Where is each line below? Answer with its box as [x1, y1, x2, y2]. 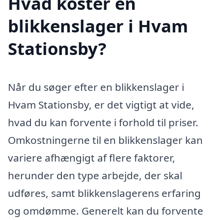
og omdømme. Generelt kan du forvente [8, 204, 203, 218]
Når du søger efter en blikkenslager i [8, 80, 184, 94]
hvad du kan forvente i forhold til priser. [8, 115, 198, 130]
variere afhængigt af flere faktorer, [8, 151, 175, 165]
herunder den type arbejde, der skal [8, 168, 182, 183]
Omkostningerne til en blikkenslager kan [8, 133, 203, 147]
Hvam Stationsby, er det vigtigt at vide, [8, 98, 194, 112]
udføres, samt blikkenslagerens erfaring [8, 186, 201, 200]
